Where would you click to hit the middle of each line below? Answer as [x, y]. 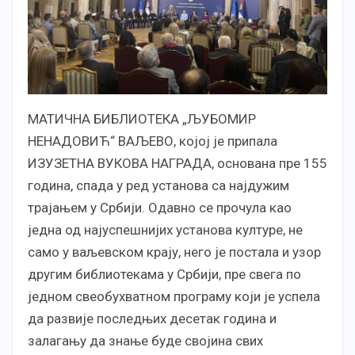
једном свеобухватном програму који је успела [174, 297]
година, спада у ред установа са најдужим [158, 186]
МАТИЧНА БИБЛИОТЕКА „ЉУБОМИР [142, 119]
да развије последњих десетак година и [152, 319]
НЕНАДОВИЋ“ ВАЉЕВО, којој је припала [153, 141]
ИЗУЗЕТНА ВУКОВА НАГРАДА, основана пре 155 [177, 164]
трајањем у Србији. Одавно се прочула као [160, 208]
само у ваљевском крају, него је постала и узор [174, 252]
